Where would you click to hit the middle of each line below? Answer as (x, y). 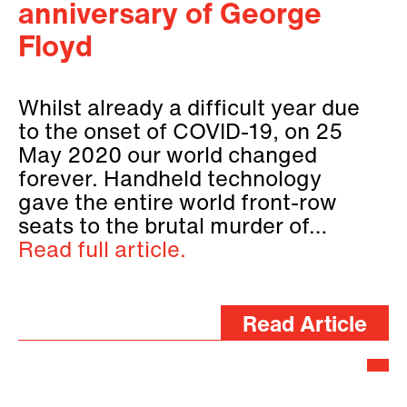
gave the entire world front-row (178, 204)
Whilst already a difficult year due (189, 109)
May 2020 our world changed (168, 157)
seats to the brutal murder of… (173, 228)
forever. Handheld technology (170, 180)
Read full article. (102, 251)
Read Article (305, 326)
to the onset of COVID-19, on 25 (180, 133)
